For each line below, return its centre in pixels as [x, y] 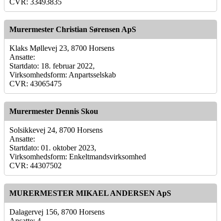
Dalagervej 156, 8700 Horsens [57, 212]
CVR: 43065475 [36, 83]
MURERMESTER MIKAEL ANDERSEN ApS [90, 193]
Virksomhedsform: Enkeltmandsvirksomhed [78, 156]
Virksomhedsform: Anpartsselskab [63, 74]
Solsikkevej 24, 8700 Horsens [56, 130]
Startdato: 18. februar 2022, [52, 66]
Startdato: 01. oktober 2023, [53, 147]
